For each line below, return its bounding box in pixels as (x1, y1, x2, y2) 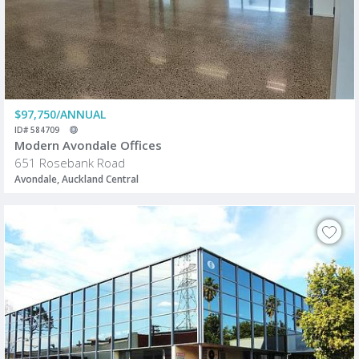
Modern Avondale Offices (14, 136, 162, 153)
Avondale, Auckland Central (14, 171, 139, 186)
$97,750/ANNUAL (14, 106, 106, 122)
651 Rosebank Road (14, 154, 125, 171)
